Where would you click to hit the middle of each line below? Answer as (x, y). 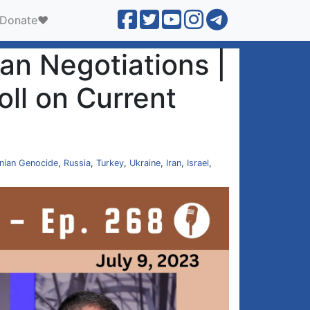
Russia (77, 163)
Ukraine (145, 163)
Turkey (110, 163)
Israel (198, 163)
